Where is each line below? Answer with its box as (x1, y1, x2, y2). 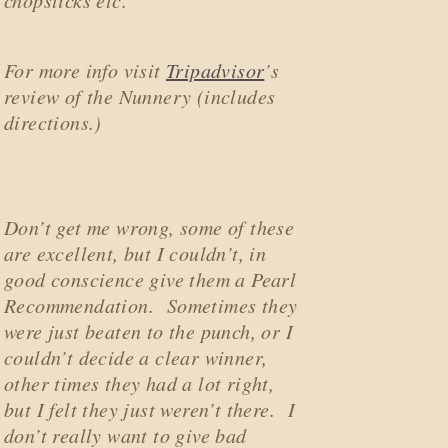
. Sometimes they (148, 292, 298, 318)
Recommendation (4, 292, 149, 318)
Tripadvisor (166, 57, 265, 83)
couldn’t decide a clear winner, (4, 344, 268, 370)
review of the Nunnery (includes (4, 83, 276, 109)
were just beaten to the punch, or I (4, 318, 293, 344)
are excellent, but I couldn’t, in (4, 240, 267, 266)
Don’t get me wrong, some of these (4, 214, 295, 240)
